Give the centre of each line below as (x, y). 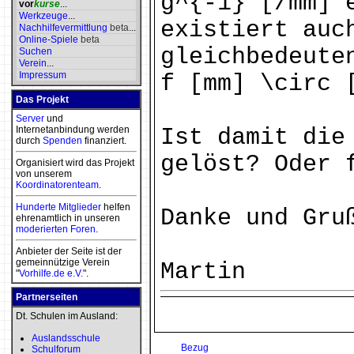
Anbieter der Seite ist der (69, 251)
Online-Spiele (49, 40)
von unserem (44, 174)
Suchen (36, 51)
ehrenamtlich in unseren (68, 218)
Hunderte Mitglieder (58, 207)
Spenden (62, 141)
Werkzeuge (43, 16)
